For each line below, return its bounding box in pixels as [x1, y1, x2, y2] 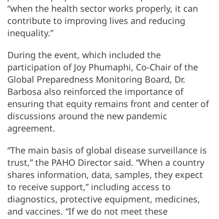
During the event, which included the [7, 48, 161, 61]
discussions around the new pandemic [7, 109, 167, 122]
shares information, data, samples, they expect [7, 168, 203, 180]
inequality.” [7, 26, 53, 39]
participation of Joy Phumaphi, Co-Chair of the [7, 61, 198, 73]
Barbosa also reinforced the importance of [7, 85, 183, 97]
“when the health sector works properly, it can [7, 2, 198, 14]
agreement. [7, 122, 55, 134]
